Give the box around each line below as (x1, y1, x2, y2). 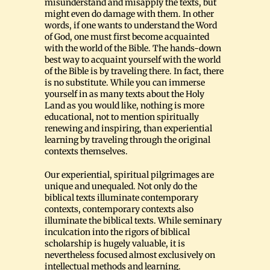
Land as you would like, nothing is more (45, 100, 204, 111)
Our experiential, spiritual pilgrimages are (45, 169, 214, 181)
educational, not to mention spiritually (45, 111, 199, 123)
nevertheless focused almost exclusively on (45, 250, 215, 261)
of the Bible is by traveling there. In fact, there (45, 66, 224, 77)
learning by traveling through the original (45, 134, 210, 146)
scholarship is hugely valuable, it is (45, 238, 185, 250)
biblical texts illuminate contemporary (45, 192, 198, 204)
